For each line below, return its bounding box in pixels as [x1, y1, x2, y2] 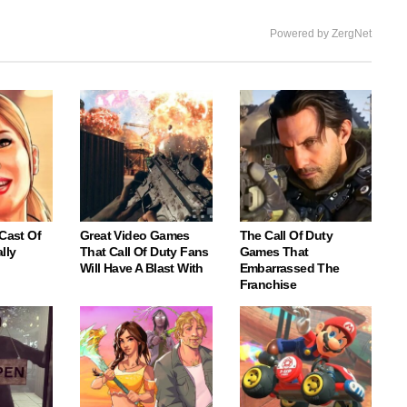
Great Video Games [80, 228, 190, 243]
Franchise [239, 277, 297, 293]
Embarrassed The [239, 261, 340, 276]
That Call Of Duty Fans [80, 244, 209, 260]
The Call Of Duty [239, 228, 333, 243]
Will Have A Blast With [80, 261, 203, 276]
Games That [239, 244, 309, 260]
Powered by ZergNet [270, 26, 372, 40]
